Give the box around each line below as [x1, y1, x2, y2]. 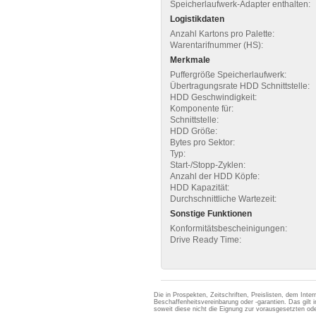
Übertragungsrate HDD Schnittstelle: [170, 80, 310, 91]
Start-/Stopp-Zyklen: [170, 159, 245, 170]
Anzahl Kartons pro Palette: [170, 28, 274, 39]
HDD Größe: [170, 126, 217, 136]
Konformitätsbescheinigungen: [170, 223, 287, 233]
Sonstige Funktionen [170, 208, 252, 219]
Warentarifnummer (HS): [170, 39, 263, 50]
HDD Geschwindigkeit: [170, 92, 257, 102]
